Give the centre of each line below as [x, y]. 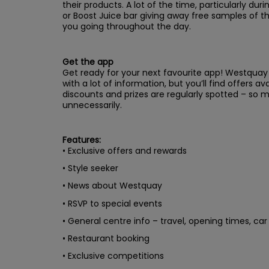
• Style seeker [90, 168]
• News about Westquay [112, 186]
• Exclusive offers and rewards [125, 151]
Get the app [88, 62]
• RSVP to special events [112, 203]
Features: [82, 140]
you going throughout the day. [127, 27]
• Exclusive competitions [113, 256]
